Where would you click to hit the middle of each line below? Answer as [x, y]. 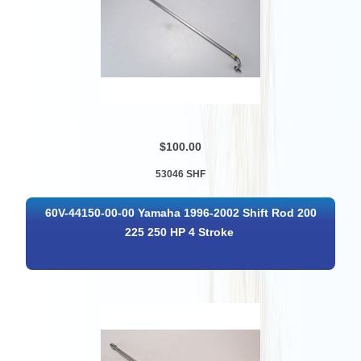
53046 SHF [180, 174]
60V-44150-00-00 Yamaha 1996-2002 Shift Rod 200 [181, 213]
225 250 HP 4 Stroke [180, 232]
